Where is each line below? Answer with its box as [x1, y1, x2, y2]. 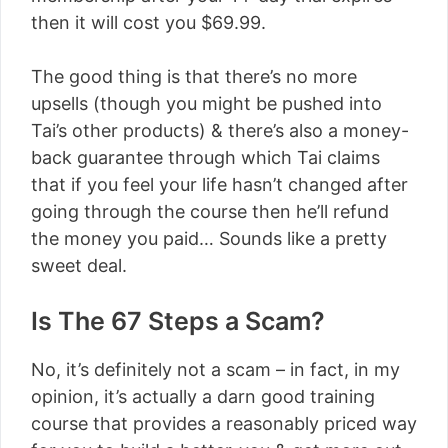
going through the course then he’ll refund [31, 201, 389, 222]
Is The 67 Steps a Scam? [31, 306, 325, 336]
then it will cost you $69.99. [31, 12, 266, 33]
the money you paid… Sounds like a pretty [31, 228, 387, 249]
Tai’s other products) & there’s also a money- [31, 120, 409, 141]
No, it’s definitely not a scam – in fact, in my [31, 359, 400, 380]
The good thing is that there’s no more [31, 66, 357, 87]
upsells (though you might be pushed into [31, 93, 382, 114]
